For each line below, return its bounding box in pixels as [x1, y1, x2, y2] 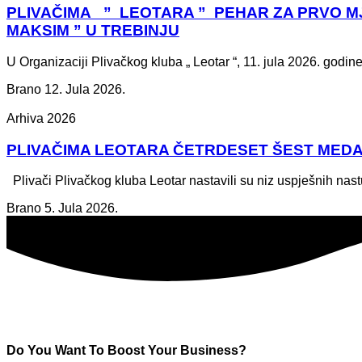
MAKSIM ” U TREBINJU [6, 22, 179, 40]
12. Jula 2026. [44, 82, 125, 96]
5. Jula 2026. [44, 201, 118, 216]
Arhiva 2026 [6, 111, 76, 125]
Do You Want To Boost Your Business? [6, 343, 246, 358]
